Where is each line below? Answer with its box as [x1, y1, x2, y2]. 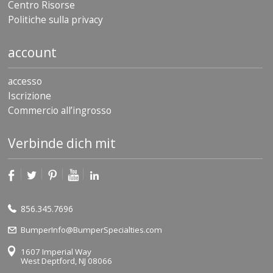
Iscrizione [8, 90, 51, 103]
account [8, 44, 57, 62]
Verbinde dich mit [8, 135, 116, 152]
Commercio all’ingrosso [8, 104, 112, 118]
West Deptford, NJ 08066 [21, 255, 112, 267]
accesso [8, 75, 42, 88]
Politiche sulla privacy [8, 13, 103, 27]
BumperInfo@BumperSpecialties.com [21, 224, 162, 236]
